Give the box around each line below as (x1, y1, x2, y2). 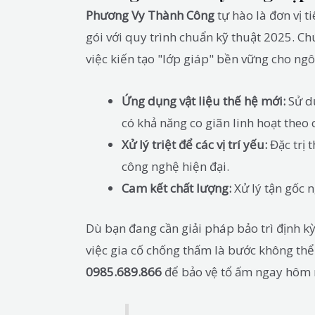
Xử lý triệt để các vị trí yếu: (122, 136, 267, 153)
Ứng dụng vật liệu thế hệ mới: (122, 93, 285, 110)
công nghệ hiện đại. (122, 158, 229, 175)
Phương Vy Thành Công (86, 6, 214, 23)
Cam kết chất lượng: (122, 180, 231, 197)
